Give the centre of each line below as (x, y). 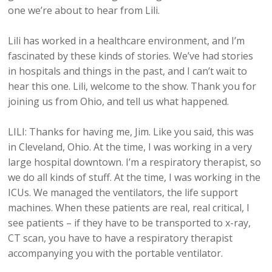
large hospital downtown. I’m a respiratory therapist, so (135, 162)
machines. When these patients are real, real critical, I (129, 208)
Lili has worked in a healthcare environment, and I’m (127, 41)
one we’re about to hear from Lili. (84, 11)
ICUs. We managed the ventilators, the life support (123, 193)
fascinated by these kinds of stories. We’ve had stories (131, 56)
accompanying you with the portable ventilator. (116, 253)
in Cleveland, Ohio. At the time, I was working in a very (130, 147)
